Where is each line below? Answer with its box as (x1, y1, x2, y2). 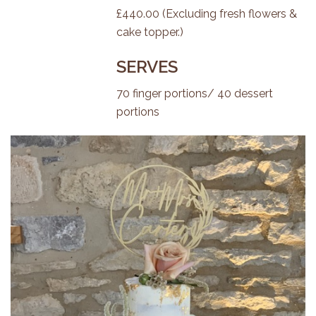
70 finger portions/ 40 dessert (116, 87, 273, 100)
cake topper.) (116, 25, 183, 39)
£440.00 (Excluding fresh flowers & (116, 7, 297, 20)
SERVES (116, 56, 178, 77)
